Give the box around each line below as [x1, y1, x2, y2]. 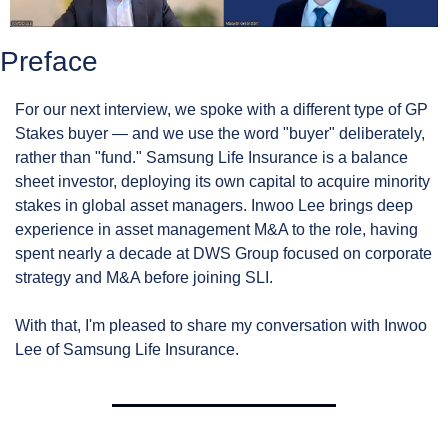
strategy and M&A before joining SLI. [15, 268, 273, 286]
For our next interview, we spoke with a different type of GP [15, 100, 428, 118]
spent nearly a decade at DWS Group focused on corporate [15, 244, 432, 262]
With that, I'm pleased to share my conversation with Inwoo [15, 316, 427, 334]
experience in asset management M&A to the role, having [15, 220, 418, 238]
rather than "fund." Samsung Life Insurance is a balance [15, 148, 408, 166]
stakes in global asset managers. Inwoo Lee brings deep [15, 196, 413, 214]
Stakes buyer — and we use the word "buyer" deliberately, [15, 124, 425, 142]
